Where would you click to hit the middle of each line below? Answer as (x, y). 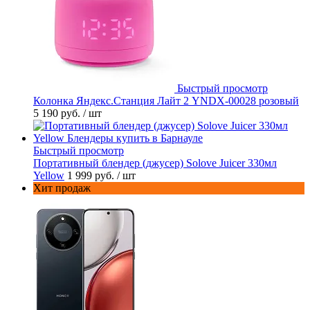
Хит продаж (62, 188)
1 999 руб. (92, 175)
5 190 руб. (58, 113)
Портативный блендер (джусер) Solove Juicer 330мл (155, 163)
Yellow (49, 175)
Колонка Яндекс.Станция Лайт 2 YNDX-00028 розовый (166, 100)
